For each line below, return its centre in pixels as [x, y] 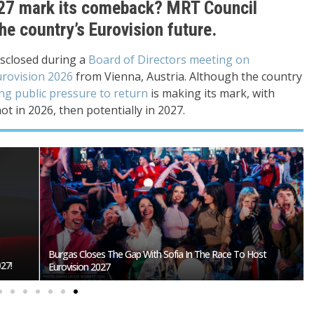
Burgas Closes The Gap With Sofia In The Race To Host [155, 254]
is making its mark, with [211, 93]
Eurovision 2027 [77, 267]
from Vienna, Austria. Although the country [187, 76]
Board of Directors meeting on [169, 60]
